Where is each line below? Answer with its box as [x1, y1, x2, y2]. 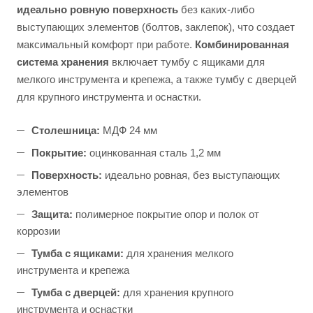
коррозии [17, 225, 60, 238]
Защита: [31, 208, 73, 221]
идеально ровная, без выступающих [102, 169, 280, 182]
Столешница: [31, 124, 100, 137]
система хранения [17, 56, 109, 68]
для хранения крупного [120, 286, 233, 299]
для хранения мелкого [124, 247, 233, 260]
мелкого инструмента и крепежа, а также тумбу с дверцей [17, 73, 296, 86]
